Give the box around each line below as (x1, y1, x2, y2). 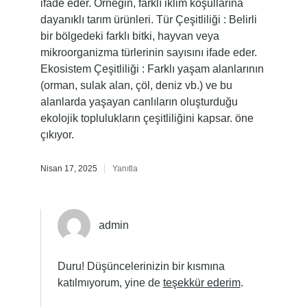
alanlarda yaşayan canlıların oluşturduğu (40, 96, 238, 108)
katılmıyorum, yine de (57, 277, 163, 288)
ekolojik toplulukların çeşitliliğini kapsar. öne (40, 112, 254, 124)
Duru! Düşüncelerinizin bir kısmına (57, 260, 225, 272)
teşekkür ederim (162, 277, 241, 288)
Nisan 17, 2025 (40, 164, 97, 173)
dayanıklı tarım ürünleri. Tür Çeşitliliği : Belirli (40, 14, 257, 25)
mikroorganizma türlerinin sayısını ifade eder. (40, 47, 257, 58)
